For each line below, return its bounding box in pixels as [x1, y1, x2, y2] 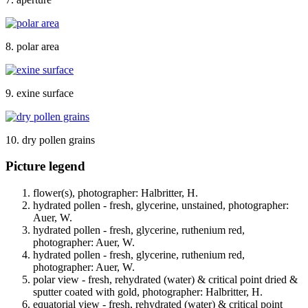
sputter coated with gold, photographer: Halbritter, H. [33, 286, 263, 298]
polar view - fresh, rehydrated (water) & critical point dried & [33, 274, 298, 286]
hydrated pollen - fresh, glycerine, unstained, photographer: [33, 199, 289, 212]
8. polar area [5, 40, 59, 52]
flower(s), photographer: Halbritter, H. [33, 187, 198, 199]
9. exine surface [5, 87, 74, 99]
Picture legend [5, 159, 85, 174]
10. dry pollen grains [5, 133, 95, 146]
